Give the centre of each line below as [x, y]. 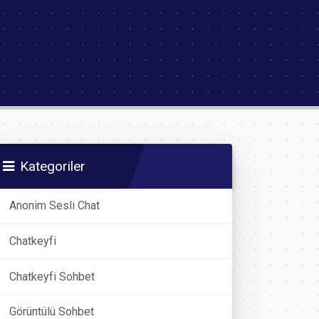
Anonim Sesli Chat [55, 206]
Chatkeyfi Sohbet [52, 276]
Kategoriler [53, 167]
